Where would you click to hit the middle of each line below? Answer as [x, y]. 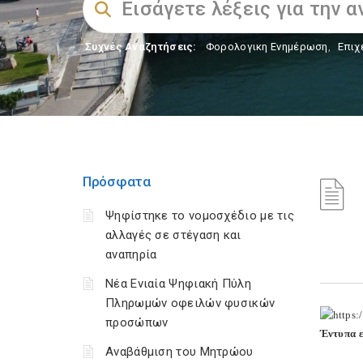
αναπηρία [131, 254]
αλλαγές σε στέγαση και [173, 235]
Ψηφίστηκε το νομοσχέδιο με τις [200, 216]
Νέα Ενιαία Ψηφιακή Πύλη [178, 284]
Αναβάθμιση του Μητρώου [179, 352]
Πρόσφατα [117, 181]
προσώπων [137, 322]
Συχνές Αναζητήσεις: [141, 47]
